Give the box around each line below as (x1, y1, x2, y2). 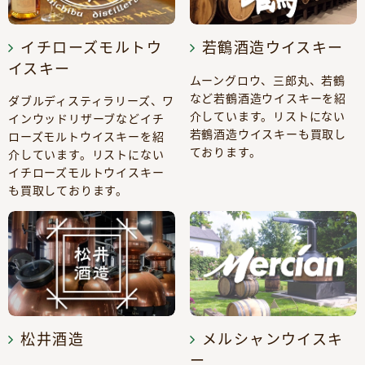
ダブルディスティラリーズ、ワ (8, 92, 175, 108)
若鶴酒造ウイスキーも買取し (189, 125, 346, 142)
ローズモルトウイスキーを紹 (8, 128, 165, 144)
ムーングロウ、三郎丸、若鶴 (189, 72, 345, 88)
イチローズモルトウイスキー (8, 164, 165, 180)
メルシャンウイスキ (201, 328, 344, 349)
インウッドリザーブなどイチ (8, 110, 165, 126)
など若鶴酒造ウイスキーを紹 (189, 90, 346, 106)
